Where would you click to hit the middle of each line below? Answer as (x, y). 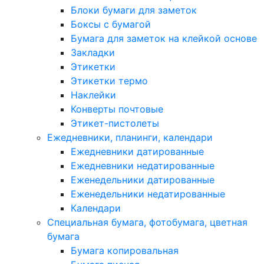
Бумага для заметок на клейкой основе (164, 38)
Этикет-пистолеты (115, 123)
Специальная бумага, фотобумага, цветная (147, 222)
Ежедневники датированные (137, 151)
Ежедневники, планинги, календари (130, 137)
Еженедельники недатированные (148, 194)
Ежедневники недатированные (143, 166)
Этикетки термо (109, 81)
